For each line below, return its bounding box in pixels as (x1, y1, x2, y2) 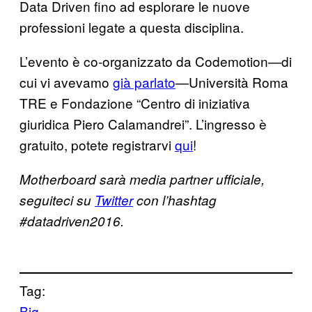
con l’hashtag (133, 190, 217, 209)
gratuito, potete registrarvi (19, 134, 175, 154)
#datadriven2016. (19, 211, 124, 230)
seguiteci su (19, 190, 95, 209)
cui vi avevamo (19, 72, 113, 91)
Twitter (95, 190, 133, 209)
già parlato (113, 72, 175, 91)
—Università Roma (175, 72, 288, 91)
